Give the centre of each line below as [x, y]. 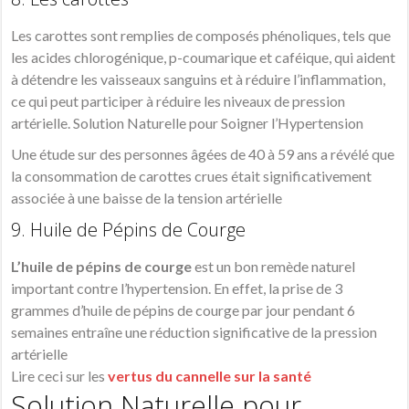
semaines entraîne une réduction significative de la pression [194, 332]
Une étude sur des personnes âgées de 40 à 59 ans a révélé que [203, 154]
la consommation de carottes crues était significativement [192, 176]
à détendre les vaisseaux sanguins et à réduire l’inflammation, [199, 79]
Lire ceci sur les [60, 376]
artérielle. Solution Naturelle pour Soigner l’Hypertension [188, 123]
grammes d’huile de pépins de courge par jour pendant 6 [184, 310]
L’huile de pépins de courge [102, 267]
